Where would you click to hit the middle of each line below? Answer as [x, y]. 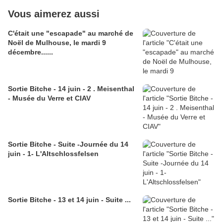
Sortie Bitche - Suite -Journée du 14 [68, 144]
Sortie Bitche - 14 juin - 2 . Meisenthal [71, 89]
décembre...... [30, 52]
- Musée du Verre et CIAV [49, 98]
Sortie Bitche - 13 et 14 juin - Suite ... [69, 200]
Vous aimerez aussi [54, 14]
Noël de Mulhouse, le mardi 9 [57, 43]
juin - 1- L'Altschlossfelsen [67, 154]
